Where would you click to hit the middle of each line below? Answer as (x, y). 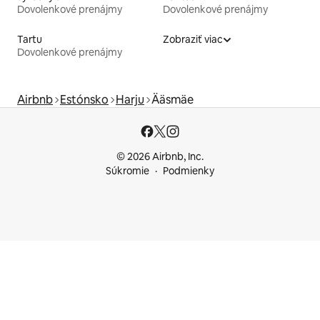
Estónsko (84, 99)
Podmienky (189, 171)
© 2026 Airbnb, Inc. (160, 156)
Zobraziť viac (193, 39)
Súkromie (127, 171)
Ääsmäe (172, 99)
